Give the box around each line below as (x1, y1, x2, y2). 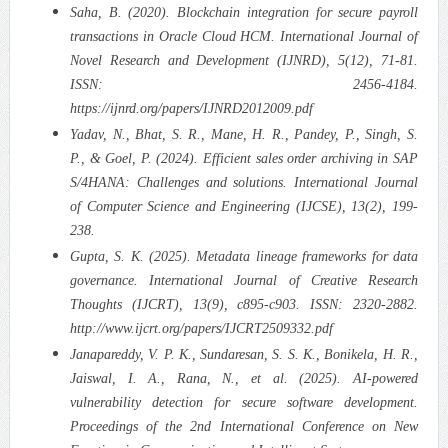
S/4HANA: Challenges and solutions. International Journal (69, 174, 419, 190)
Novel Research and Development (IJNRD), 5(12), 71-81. (69, 52, 419, 68)
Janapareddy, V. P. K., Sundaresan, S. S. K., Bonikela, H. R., (69, 346, 419, 362)
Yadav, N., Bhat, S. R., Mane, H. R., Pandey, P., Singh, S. (69, 126, 419, 142)
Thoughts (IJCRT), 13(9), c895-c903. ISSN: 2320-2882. (69, 296, 419, 312)
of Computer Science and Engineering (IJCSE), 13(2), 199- (69, 198, 419, 214)
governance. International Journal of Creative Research (69, 272, 419, 288)
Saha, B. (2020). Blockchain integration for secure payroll (69, 4, 419, 20)
